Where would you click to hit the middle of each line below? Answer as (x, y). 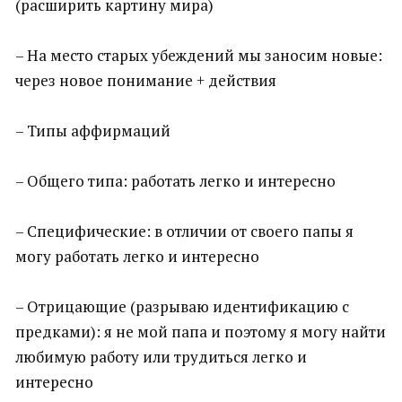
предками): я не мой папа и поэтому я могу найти (201, 332)
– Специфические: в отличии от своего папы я (184, 231)
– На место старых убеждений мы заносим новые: (199, 55)
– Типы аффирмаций (93, 131)
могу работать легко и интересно (137, 256)
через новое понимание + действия (146, 80)
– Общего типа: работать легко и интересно (175, 181)
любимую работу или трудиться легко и (161, 357)
